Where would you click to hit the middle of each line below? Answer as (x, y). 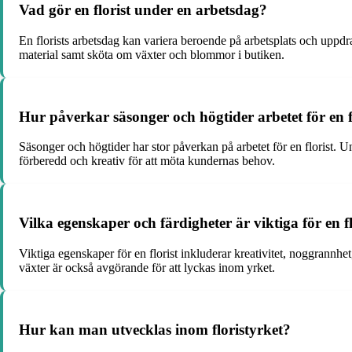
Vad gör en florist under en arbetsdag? (143, 10)
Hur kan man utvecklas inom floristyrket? (155, 329)
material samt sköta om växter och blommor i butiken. (152, 54)
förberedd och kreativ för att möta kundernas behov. (147, 161)
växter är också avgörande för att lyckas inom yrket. (147, 267)
